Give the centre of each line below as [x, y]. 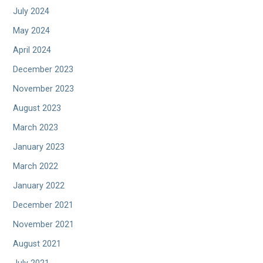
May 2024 [32, 31]
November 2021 [44, 225]
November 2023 [44, 89]
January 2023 [39, 147]
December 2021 [43, 205]
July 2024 [31, 12]
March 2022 [36, 167]
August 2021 [37, 244]
